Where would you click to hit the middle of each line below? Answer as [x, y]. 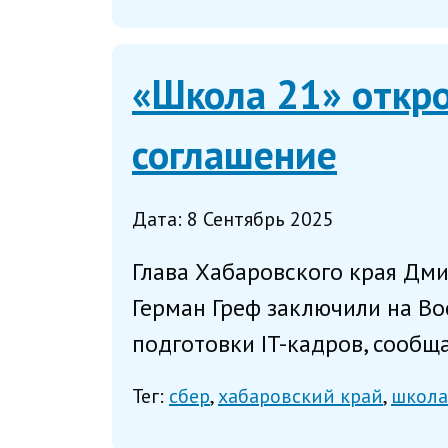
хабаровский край [300, 395]
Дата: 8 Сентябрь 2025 [233, 219]
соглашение [234, 154]
